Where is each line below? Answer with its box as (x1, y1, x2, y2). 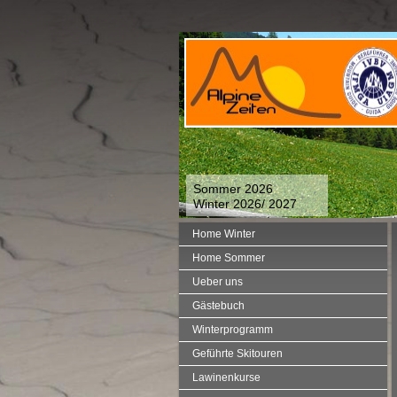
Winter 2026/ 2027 (192, 197, 297, 212)
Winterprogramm (192, 323, 273, 336)
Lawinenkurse (192, 371, 261, 384)
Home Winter (192, 228, 255, 240)
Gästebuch (192, 300, 245, 312)
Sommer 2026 (192, 182, 273, 197)
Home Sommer (192, 252, 265, 264)
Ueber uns (192, 276, 243, 288)
